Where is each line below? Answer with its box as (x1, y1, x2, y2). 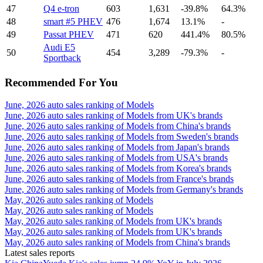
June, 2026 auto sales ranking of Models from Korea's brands (5, 163, 231, 174)
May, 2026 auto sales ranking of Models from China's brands (5, 237, 230, 248)
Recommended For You (5, 76, 118, 89)
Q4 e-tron (43, 3, 79, 14)
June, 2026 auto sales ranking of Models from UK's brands (5, 110, 222, 121)
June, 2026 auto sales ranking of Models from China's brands (5, 121, 231, 131)
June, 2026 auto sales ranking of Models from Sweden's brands (5, 131, 238, 142)
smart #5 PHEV (43, 16, 103, 26)
